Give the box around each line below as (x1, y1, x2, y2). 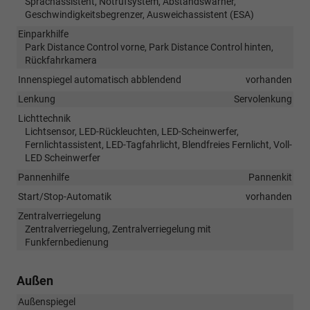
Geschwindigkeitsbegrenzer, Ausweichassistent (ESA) (25, 8, 254, 20)
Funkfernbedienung (25, 236, 109, 248)
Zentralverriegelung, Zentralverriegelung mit (25, 223, 211, 235)
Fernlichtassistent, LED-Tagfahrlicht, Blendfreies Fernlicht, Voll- (25, 138, 292, 150)
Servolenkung (234, 93, 292, 104)
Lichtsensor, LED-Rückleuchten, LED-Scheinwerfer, (25, 125, 239, 137)
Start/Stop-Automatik (18, 190, 111, 202)
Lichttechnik (18, 112, 71, 124)
